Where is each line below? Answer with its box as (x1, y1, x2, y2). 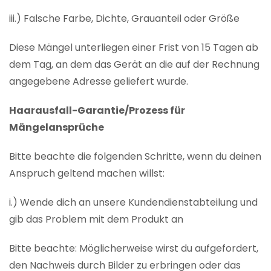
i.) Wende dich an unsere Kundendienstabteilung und (9, 195, 258, 210)
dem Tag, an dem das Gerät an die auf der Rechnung (9, 57, 260, 72)
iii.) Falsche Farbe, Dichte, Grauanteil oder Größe (9, 11, 240, 26)
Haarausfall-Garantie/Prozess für (9, 103, 185, 118)
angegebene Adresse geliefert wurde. (9, 74, 188, 89)
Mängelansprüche (9, 120, 104, 135)
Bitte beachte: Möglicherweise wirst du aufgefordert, (9, 241, 258, 256)
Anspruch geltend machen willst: (9, 166, 165, 181)
